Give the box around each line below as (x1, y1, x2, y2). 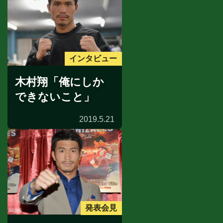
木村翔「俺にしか (15, 75, 104, 88)
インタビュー (69, 54, 117, 63)
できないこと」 (15, 90, 95, 103)
